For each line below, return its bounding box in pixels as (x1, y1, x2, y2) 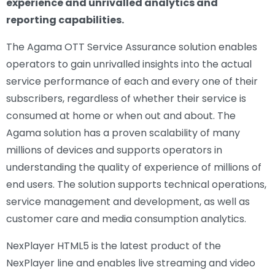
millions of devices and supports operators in (6, 142, 222, 157)
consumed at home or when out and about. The (6, 108, 236, 123)
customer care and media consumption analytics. (6, 211, 246, 226)
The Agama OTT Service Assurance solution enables (6, 39, 257, 54)
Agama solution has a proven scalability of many (6, 125, 240, 140)
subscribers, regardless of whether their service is (6, 91, 246, 106)
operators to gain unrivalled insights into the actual (6, 56, 252, 71)
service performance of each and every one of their (6, 74, 258, 88)
